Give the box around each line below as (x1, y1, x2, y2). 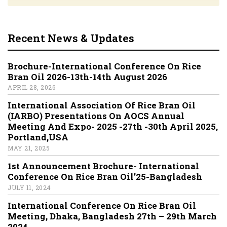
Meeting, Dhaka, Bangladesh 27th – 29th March (8, 210, 217, 222)
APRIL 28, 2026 (8, 83, 55, 92)
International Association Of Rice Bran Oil (8, 99, 198, 111)
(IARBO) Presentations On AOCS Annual (8, 110, 184, 122)
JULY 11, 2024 (8, 183, 51, 192)
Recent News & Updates (8, 30, 134, 45)
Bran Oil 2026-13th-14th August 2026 (8, 70, 167, 83)
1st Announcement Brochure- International (8, 160, 199, 172)
